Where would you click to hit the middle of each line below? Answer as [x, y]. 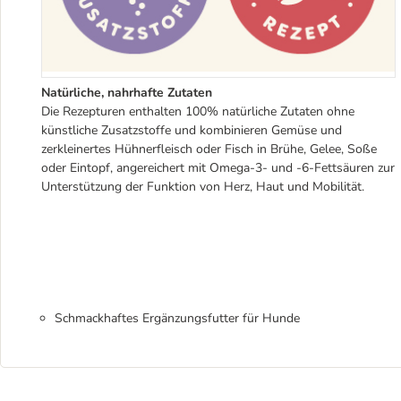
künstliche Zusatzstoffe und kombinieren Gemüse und [192, 130]
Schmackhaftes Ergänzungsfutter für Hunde [177, 318]
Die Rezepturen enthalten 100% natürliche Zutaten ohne [198, 111]
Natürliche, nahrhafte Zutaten [127, 92]
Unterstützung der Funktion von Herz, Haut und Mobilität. [203, 186]
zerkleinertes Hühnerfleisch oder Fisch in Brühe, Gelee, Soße [209, 149]
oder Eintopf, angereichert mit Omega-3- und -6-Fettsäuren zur [218, 167]
